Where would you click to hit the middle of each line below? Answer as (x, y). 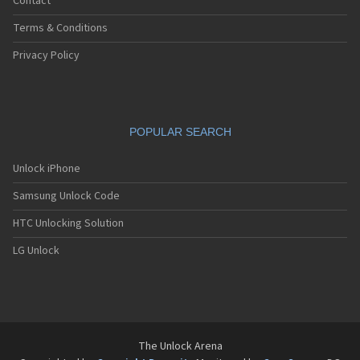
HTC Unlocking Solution (68, 224)
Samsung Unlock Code (66, 196)
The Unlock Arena (180, 347)
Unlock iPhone (47, 169)
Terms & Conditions (60, 29)
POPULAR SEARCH (180, 132)
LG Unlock (36, 251)
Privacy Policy (46, 56)
